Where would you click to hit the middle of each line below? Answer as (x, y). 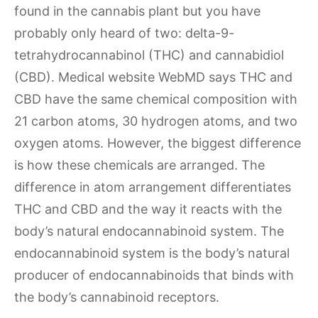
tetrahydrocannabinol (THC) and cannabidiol (149, 55)
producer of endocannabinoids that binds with (154, 275)
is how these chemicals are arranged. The (139, 165)
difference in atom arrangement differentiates (153, 187)
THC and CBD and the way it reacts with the (148, 209)
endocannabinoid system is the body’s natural (152, 253)
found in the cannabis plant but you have (137, 11)
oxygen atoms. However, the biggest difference (158, 143)
